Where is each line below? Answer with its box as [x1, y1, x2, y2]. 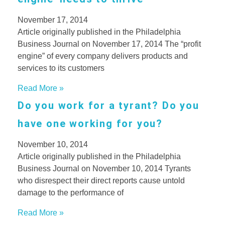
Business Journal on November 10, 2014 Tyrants [18, 164, 191, 173]
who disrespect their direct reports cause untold [18, 176, 185, 185]
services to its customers [18, 64, 104, 73]
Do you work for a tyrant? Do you [18, 99, 199, 112]
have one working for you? [18, 118, 163, 130]
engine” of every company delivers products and [18, 52, 188, 61]
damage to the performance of [18, 188, 124, 197]
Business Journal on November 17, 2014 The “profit [18, 40, 201, 49]
